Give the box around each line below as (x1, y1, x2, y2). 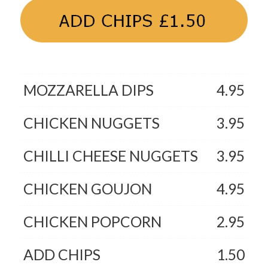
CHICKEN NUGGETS (23, 114, 160, 132)
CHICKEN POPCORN (23, 213, 162, 231)
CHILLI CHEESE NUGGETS (23, 147, 198, 165)
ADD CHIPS (23, 246, 100, 264)
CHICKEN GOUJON (23, 180, 152, 198)
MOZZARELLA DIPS (23, 81, 154, 99)
